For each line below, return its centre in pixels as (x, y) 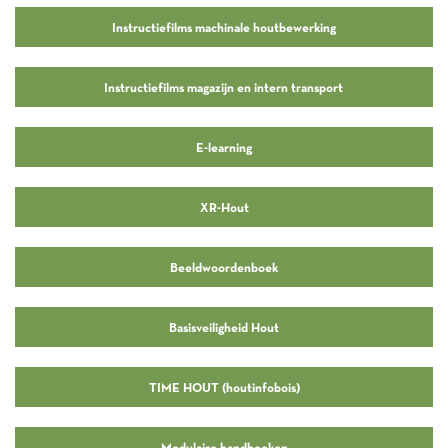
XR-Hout (224, 206)
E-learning (224, 146)
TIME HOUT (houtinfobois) (224, 386)
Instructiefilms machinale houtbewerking (224, 26)
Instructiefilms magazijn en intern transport (224, 86)
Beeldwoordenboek (224, 266)
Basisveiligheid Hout (224, 326)
